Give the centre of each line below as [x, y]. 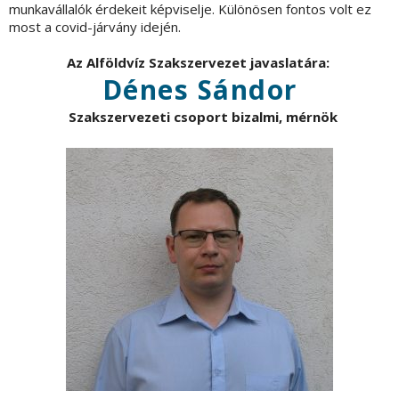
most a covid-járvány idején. [95, 27]
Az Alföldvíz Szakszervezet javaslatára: [198, 63]
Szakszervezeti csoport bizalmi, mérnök [199, 117]
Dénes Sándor [199, 90]
